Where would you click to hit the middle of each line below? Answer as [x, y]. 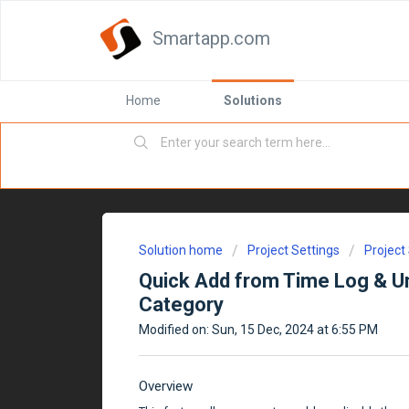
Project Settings [294, 250]
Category [181, 304]
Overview [166, 386]
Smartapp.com [211, 38]
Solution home [182, 250]
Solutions [253, 100]
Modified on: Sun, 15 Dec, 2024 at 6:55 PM [258, 330]
